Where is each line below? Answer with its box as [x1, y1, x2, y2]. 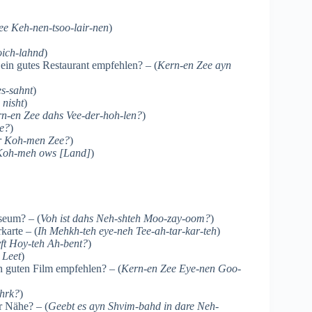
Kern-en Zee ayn [157, 58, 231, 71]
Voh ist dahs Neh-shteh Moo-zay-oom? [40, 212, 210, 225]
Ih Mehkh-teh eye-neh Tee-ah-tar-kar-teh [38, 225, 217, 237]
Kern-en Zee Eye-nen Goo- [121, 263, 241, 275]
